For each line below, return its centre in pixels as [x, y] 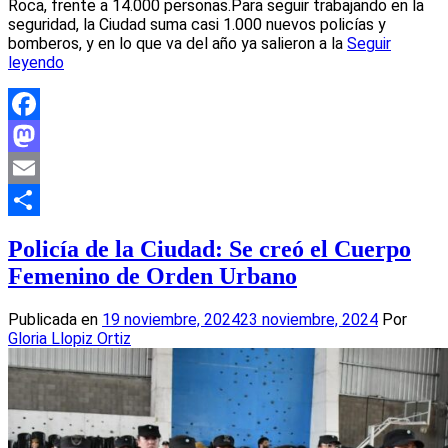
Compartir [42, 232]
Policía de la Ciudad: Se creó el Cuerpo [209, 248]
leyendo [36, 63]
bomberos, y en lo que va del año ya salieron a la [177, 44]
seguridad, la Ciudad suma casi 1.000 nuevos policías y [197, 25]
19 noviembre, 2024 [171, 319]
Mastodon [44, 168]
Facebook [43, 136]
